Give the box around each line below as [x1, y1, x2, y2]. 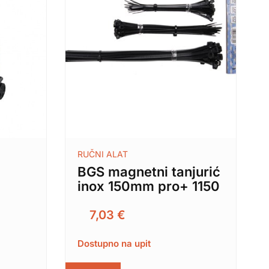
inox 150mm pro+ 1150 [77, 178, 220, 195]
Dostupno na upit [77, 238, 151, 250]
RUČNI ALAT [77, 149, 128, 160]
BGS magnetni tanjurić [77, 164, 220, 180]
